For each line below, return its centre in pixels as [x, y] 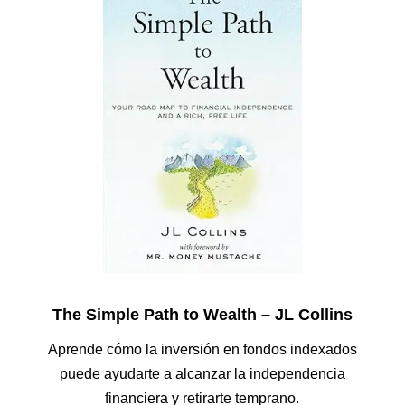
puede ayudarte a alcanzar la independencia [202, 373]
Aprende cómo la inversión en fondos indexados [202, 349]
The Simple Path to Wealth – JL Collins [202, 314]
